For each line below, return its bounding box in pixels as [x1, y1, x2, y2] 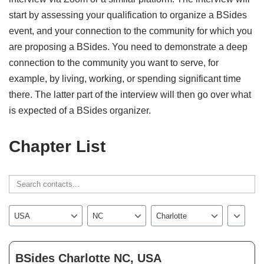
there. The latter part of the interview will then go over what [9, 90, 251, 100]
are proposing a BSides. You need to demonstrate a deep [9, 42, 247, 52]
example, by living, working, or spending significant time [9, 74, 241, 84]
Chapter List [9, 137, 105, 156]
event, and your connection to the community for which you [9, 26, 252, 37]
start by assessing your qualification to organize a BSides [9, 10, 247, 21]
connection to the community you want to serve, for [9, 58, 219, 68]
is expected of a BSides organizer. [9, 105, 151, 116]
